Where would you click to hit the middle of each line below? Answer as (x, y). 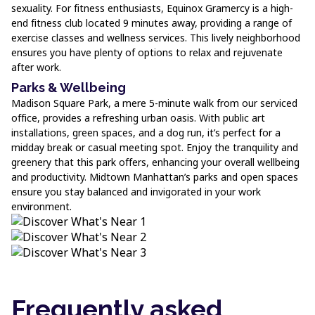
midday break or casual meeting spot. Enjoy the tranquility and (155, 147)
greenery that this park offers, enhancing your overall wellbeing (155, 162)
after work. (36, 67)
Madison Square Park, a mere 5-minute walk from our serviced (154, 103)
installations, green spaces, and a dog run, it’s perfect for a (146, 133)
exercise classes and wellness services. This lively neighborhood (156, 38)
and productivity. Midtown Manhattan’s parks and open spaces (155, 177)
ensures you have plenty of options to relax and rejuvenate (147, 52)
